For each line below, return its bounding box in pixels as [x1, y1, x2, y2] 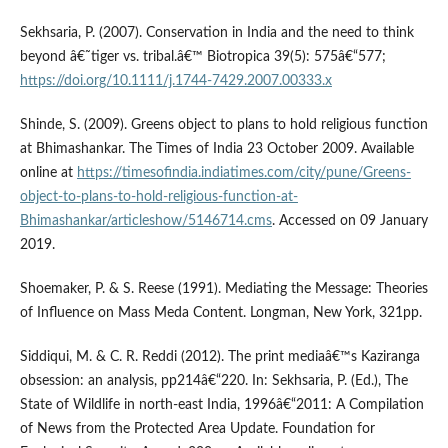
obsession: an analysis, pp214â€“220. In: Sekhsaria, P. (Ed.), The [19, 373, 408, 388]
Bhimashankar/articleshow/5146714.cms [19, 213, 272, 228]
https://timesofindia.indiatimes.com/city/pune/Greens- [76, 165, 411, 180]
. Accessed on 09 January [271, 213, 428, 228]
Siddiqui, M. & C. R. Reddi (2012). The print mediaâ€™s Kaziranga [19, 349, 420, 364]
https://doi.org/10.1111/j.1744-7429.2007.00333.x [19, 73, 332, 88]
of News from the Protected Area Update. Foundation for [19, 421, 375, 436]
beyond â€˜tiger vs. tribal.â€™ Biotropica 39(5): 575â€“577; [19, 49, 386, 64]
